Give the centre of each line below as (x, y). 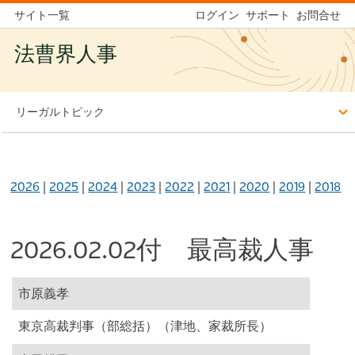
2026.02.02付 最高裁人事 (162, 250)
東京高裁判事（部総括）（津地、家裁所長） (145, 326)
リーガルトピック (60, 112)
